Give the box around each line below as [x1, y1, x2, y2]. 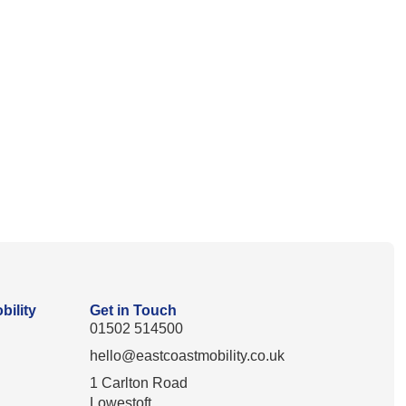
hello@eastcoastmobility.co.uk [90, 347, 285, 363]
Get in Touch [90, 302, 178, 318]
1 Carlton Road [90, 374, 188, 391]
